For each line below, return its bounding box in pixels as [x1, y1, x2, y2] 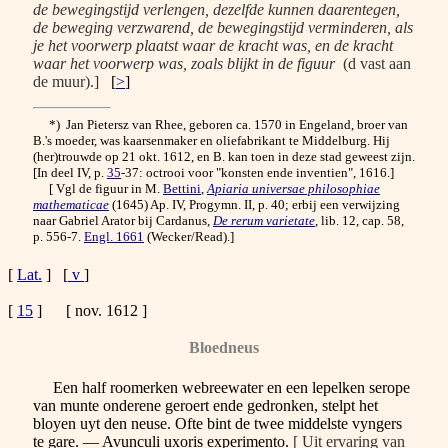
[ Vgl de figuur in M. [33, 181, 163, 197]
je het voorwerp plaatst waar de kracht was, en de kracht [33, 37, 393, 55]
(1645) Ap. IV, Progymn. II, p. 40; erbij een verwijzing [109, 197, 400, 213]
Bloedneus [189, 339, 259, 357]
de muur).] [33, 73, 99, 91]
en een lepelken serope [263, 378, 410, 396]
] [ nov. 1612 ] [33, 302, 147, 320]
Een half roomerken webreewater [33, 378, 263, 396]
